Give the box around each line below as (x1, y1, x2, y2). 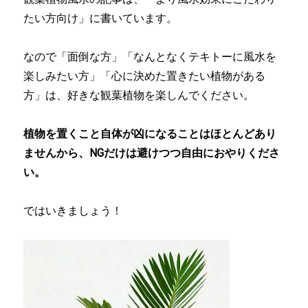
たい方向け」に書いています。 (23, 12, 178, 25)
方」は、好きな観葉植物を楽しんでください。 (23, 89, 255, 102)
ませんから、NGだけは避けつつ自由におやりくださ (23, 146, 280, 160)
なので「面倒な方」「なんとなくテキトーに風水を (23, 50, 277, 64)
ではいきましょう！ (23, 204, 123, 218)
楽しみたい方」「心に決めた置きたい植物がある (23, 69, 266, 83)
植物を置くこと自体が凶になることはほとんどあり (23, 127, 277, 141)
